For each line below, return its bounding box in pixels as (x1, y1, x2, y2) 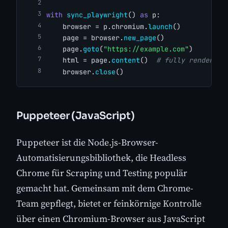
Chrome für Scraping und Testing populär (16, 166, 187, 180)
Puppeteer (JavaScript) (16, 109, 135, 122)
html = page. (46, 55, 111, 65)
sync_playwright (67, 10, 128, 20)
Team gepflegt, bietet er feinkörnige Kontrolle (16, 197, 202, 210)
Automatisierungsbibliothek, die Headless (16, 151, 186, 164)
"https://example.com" (103, 44, 189, 54)
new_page (124, 33, 156, 42)
